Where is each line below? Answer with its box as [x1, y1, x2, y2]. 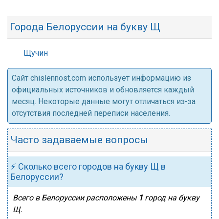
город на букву [143, 193, 199, 202]
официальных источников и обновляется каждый [12, 85, 194, 94]
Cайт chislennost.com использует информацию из [12, 73, 191, 83]
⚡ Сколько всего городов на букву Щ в [10, 161, 166, 172]
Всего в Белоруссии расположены [13, 193, 138, 202]
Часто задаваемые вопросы [10, 134, 148, 146]
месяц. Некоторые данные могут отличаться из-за [12, 97, 196, 106]
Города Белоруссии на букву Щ [10, 21, 160, 33]
